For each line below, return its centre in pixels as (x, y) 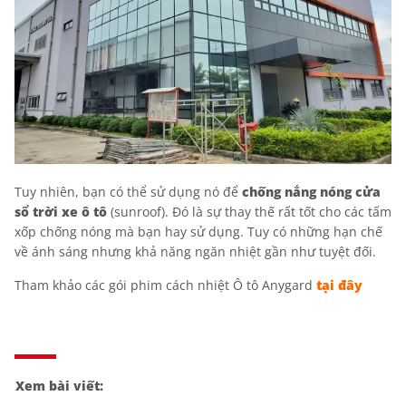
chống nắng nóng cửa (311, 191)
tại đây (339, 285)
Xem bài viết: (59, 385)
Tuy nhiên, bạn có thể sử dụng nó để (128, 191)
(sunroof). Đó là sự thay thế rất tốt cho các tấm (249, 211)
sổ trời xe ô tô (61, 211)
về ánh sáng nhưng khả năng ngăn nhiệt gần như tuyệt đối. (195, 251)
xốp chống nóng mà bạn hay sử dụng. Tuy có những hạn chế (198, 231)
